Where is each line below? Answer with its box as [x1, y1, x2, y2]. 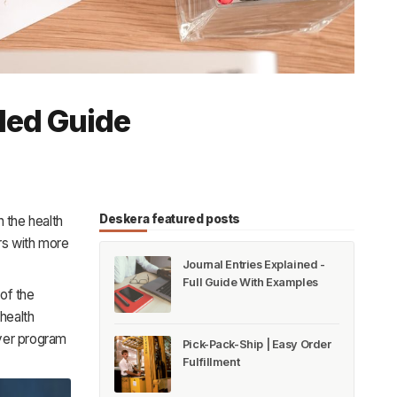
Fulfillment [182, 355, 240, 370]
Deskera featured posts [99, 211, 240, 226]
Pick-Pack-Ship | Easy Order [182, 338, 331, 352]
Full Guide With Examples [182, 275, 318, 289]
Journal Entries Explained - [182, 257, 325, 271]
